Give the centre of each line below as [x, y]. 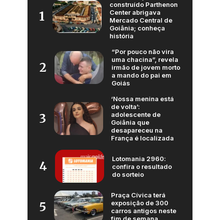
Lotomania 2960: [139, 158]
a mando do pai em [141, 75]
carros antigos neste [144, 211]
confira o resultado [142, 166]
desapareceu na [137, 130]
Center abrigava [135, 13]
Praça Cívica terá [138, 195]
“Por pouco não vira [143, 52]
